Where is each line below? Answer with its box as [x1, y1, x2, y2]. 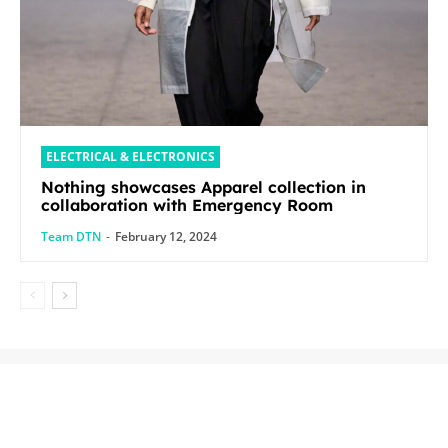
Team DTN [41, 227, 101, 245]
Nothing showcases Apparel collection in [41, 176, 366, 197]
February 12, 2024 [115, 227, 217, 245]
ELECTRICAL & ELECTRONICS [46, 147, 215, 165]
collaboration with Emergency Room [41, 194, 333, 215]
